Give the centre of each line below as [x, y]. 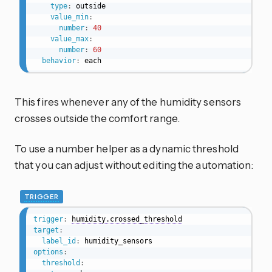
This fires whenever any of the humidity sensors [128, 102]
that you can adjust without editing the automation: [134, 165]
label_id [59, 241]
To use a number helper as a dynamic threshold [127, 148]
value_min [69, 17]
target [46, 230]
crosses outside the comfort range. [97, 118]
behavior [59, 61]
